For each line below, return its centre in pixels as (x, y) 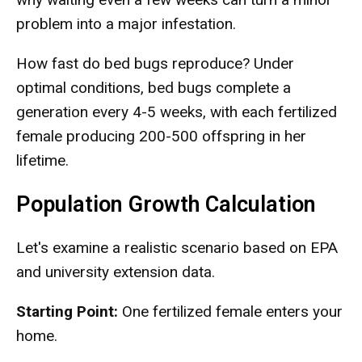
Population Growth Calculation (166, 204)
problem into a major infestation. (126, 24)
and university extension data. (116, 272)
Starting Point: (67, 311)
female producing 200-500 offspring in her (161, 136)
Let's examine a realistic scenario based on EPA (177, 248)
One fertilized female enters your (230, 311)
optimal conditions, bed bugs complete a (154, 88)
